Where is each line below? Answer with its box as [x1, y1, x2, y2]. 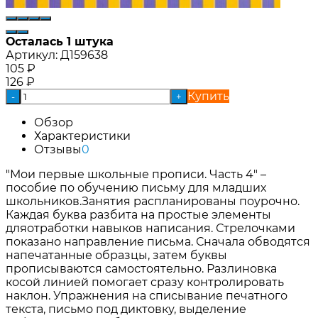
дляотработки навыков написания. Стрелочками [6, 221, 295, 235]
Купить [187, 89, 229, 103]
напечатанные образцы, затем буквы [6, 248, 227, 262]
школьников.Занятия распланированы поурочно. [6, 194, 300, 208]
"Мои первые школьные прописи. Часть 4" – [6, 167, 266, 181]
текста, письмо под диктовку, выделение [6, 302, 246, 316]
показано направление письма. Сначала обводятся [6, 234, 310, 248]
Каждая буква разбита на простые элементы [6, 207, 271, 221]
